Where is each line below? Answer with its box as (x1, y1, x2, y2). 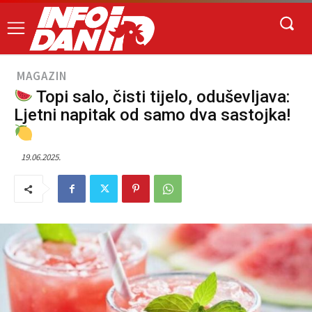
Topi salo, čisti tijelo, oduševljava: (33, 86, 290, 107)
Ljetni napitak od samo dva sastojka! (14, 104, 290, 125)
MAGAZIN (17, 68, 67, 84)
